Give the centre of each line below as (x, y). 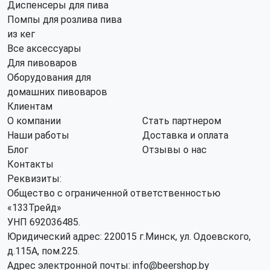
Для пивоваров (42, 63)
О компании (34, 121)
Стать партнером (182, 121)
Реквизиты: (34, 179)
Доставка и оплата (185, 135)
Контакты (30, 164)
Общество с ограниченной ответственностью (114, 193)
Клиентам (30, 106)
